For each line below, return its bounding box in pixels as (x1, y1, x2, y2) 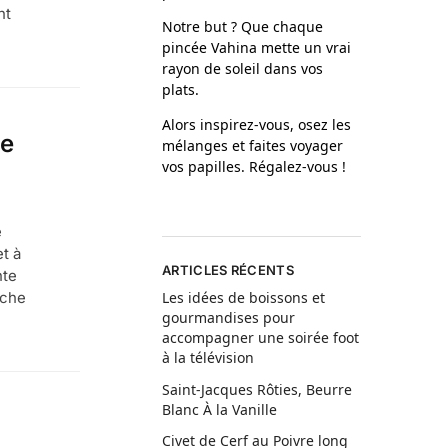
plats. (162, 80, 200, 99)
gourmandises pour (162, 308, 296, 328)
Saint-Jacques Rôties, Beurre (162, 379, 353, 399)
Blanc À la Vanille (162, 399, 278, 419)
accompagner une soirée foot (162, 328, 360, 348)
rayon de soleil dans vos (162, 59, 324, 78)
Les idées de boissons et (162, 288, 326, 308)
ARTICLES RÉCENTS (162, 262, 294, 278)
